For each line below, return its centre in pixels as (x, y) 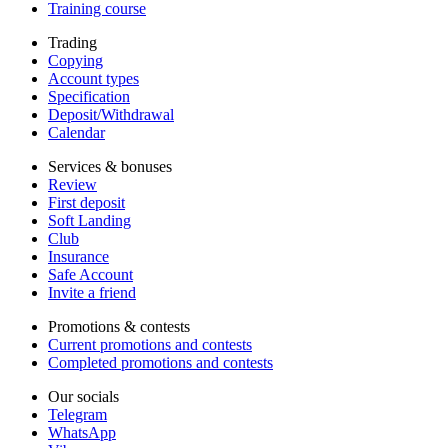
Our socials (83, 396)
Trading (72, 42)
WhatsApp (82, 432)
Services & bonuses (110, 166)
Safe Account (90, 274)
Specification (89, 96)
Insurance (78, 256)
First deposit (86, 202)
